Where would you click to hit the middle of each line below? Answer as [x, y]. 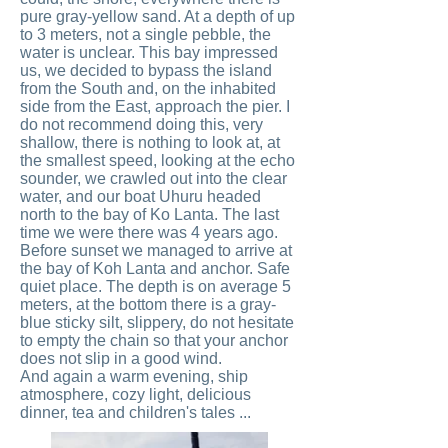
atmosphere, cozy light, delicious [135, 394]
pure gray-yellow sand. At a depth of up [157, 16]
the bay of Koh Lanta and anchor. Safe [155, 268]
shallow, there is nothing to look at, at [150, 142]
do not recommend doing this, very [141, 124]
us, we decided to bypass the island [146, 70]
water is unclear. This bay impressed [149, 52]
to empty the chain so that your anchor [154, 340]
